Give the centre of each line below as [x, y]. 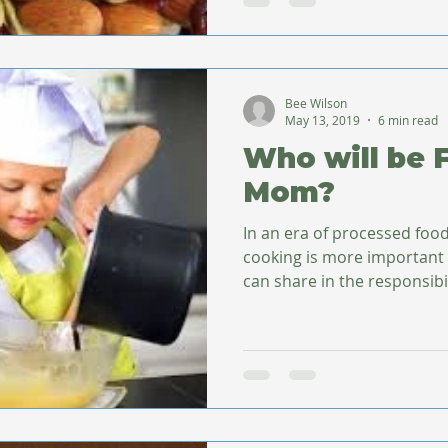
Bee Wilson [316, 102]
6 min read [408, 120]
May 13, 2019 [322, 120]
